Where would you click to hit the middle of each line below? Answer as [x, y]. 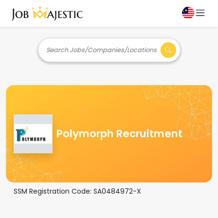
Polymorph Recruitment [119, 134]
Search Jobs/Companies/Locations [101, 50]
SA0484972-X [117, 191]
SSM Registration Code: [54, 191]
